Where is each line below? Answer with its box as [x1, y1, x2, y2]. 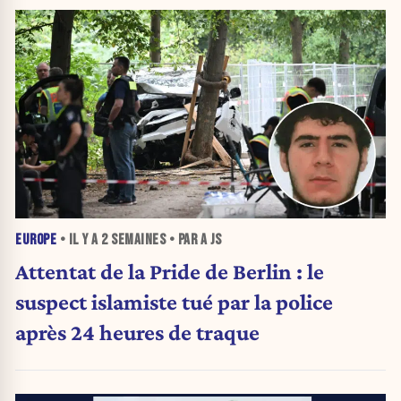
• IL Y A [56, 231, 101, 250]
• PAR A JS [166, 231, 222, 250]
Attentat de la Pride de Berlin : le [15, 258, 324, 284]
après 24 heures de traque [15, 319, 260, 345]
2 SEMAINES [101, 231, 166, 250]
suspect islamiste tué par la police [15, 288, 333, 314]
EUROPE [15, 231, 56, 250]
